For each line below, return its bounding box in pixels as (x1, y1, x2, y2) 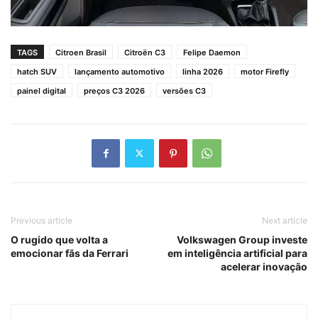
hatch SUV (17, 66, 57, 77)
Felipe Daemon (183, 47, 241, 57)
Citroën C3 (124, 47, 165, 57)
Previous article (11, 214, 72, 226)
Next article (262, 214, 307, 226)
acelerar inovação (221, 260, 307, 273)
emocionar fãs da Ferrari (11, 246, 128, 259)
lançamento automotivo (75, 66, 165, 77)
